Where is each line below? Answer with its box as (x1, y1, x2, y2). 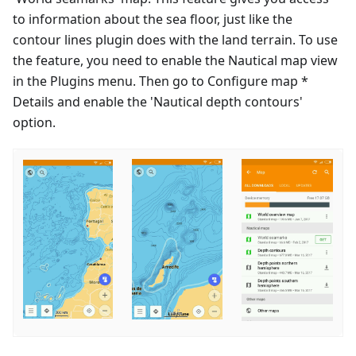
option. (13, 113, 56, 131)
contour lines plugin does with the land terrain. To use (13, 30, 338, 48)
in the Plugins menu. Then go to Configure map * (13, 72, 308, 90)
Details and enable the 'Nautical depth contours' (13, 92, 303, 110)
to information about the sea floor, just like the (13, 10, 292, 28)
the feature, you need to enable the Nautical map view (13, 51, 338, 69)
